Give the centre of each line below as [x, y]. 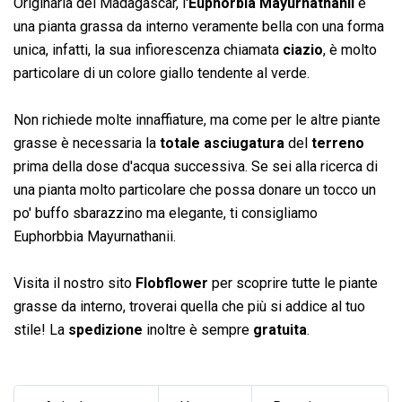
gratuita [280, 329]
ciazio [303, 49]
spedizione [105, 329]
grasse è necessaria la [85, 143]
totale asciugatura [220, 143]
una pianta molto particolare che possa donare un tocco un [195, 189]
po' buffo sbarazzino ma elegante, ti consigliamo [166, 213]
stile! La [41, 329]
